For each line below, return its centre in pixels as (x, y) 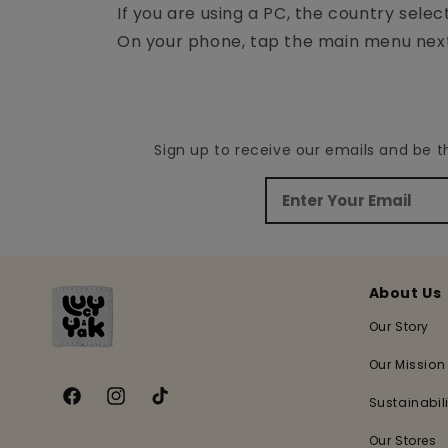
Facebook (96, 406)
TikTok (172, 406)
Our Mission (407, 364)
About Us (405, 293)
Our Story (398, 326)
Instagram (143, 406)
